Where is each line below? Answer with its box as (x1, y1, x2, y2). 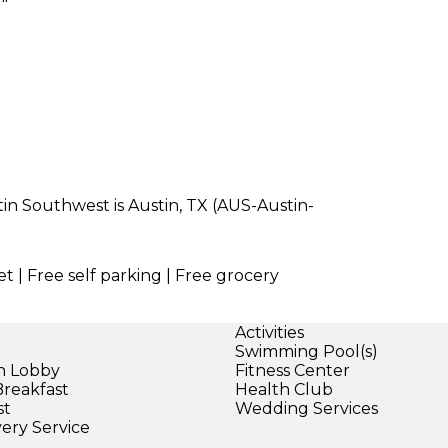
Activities (234, 322, 304, 342)
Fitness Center (234, 360, 350, 380)
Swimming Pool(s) (234, 341, 378, 361)
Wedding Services (234, 398, 378, 418)
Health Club (234, 379, 333, 399)
